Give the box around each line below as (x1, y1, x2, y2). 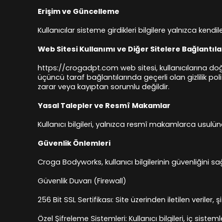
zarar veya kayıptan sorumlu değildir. (38, 82, 169, 92)
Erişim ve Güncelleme (38, 6, 119, 16)
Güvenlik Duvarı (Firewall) (38, 176, 126, 186)
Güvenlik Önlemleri (38, 138, 111, 148)
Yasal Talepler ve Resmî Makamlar (38, 101, 170, 111)
